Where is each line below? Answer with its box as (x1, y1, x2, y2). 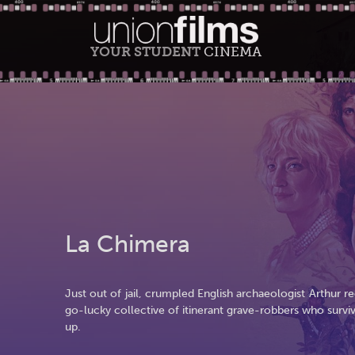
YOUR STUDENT (90, 44, 204, 59)
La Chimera (65, 230, 190, 258)
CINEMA (204, 44, 261, 59)
